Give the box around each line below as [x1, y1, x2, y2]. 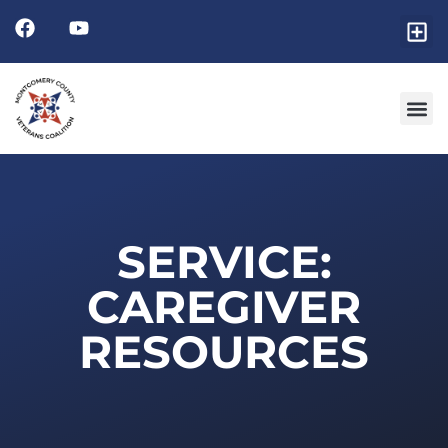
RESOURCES [79, 324, 369, 380]
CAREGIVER [87, 279, 361, 335]
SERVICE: [116, 234, 332, 290]
